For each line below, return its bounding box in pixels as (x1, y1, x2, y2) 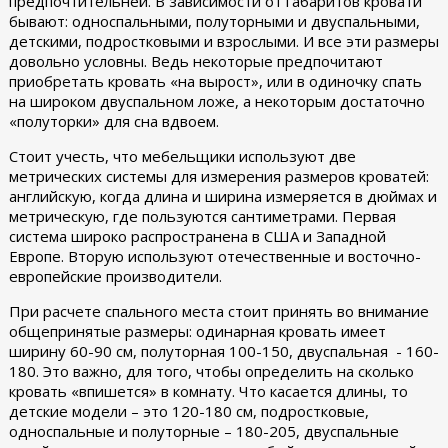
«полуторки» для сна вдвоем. (8, 111, 223, 131)
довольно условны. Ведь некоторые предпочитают (8, 51, 383, 71)
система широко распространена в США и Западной (8, 226, 386, 246)
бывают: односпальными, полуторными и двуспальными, (8, 11, 420, 31)
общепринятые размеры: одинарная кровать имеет (8, 321, 386, 341)
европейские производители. (8, 266, 226, 286)
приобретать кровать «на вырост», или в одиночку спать (8, 71, 422, 91)
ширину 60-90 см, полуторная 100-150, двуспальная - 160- (8, 341, 439, 361)
